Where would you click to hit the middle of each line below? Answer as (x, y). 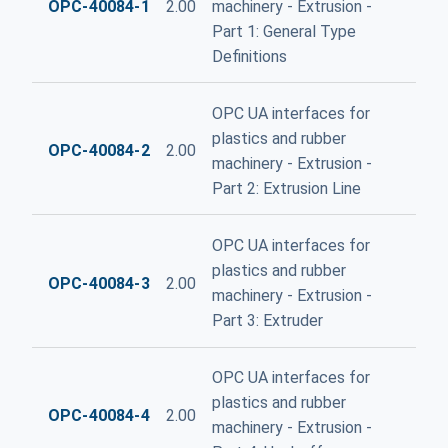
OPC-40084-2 (99, 151)
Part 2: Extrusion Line (286, 188)
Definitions (249, 56)
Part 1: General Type (283, 31)
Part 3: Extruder (267, 321)
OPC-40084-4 (99, 415)
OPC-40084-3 (99, 283)
